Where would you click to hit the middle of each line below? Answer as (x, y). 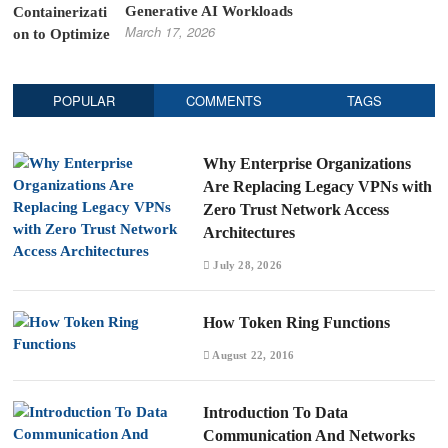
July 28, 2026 (246, 264)
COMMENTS (223, 100)
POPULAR (83, 100)
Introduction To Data (275, 412)
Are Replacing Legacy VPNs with (317, 186)
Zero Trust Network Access (295, 209)
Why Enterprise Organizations (306, 163)
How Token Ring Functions (296, 322)
